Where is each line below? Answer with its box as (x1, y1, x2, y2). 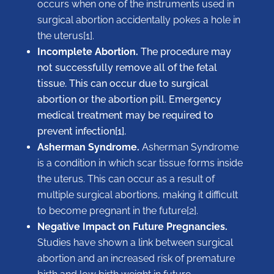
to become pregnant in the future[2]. (37, 205, 198, 217)
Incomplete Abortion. (37, 46, 138, 58)
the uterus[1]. (37, 30, 94, 42)
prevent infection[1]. (37, 125, 126, 138)
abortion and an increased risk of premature (37, 253, 235, 265)
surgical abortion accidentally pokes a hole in (37, 14, 240, 26)
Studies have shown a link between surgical (37, 237, 233, 249)
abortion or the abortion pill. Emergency (37, 94, 221, 106)
